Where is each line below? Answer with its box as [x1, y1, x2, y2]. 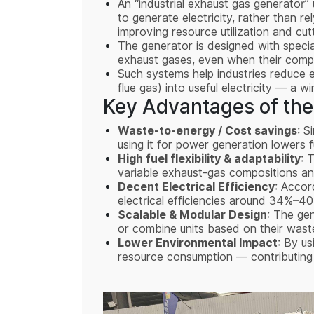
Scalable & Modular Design [118, 207, 267, 224]
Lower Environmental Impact [118, 235, 278, 252]
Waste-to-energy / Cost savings [118, 123, 297, 140]
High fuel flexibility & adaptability [118, 151, 301, 168]
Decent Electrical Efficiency [118, 179, 275, 196]
